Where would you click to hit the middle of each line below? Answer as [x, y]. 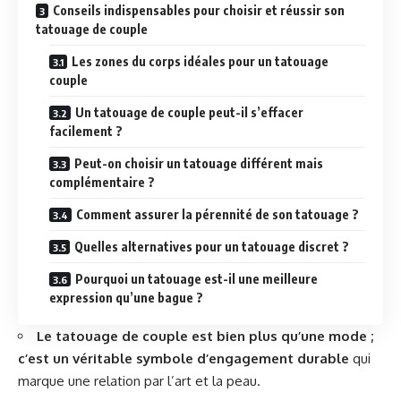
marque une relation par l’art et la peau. [139, 381]
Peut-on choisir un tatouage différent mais [199, 163]
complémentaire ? [102, 182]
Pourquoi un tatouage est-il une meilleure [196, 279]
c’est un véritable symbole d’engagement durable [183, 358]
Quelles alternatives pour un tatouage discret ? [212, 247]
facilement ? [86, 131]
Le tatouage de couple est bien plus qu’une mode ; [205, 336]
